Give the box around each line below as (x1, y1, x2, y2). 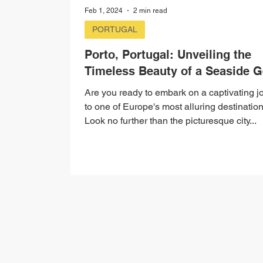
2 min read (133, 6, 167, 15)
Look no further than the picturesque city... (85, 115, 257, 126)
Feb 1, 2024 (85, 6, 123, 15)
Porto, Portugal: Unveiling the (85, 48, 251, 62)
